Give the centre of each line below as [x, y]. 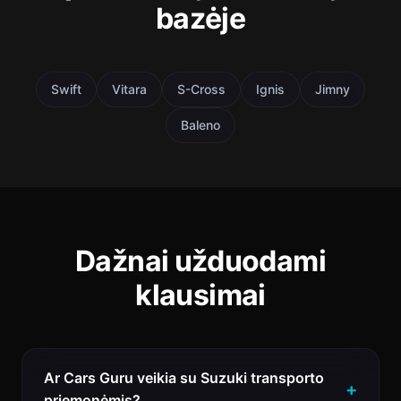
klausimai [200, 295]
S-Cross [201, 89]
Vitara [129, 89]
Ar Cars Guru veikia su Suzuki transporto [184, 378]
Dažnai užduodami [200, 261]
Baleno [200, 125]
